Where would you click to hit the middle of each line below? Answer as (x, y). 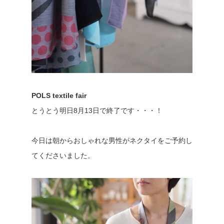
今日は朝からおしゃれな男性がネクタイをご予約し (112, 141)
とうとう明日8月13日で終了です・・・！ (97, 111)
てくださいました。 (63, 156)
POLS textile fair (59, 96)
